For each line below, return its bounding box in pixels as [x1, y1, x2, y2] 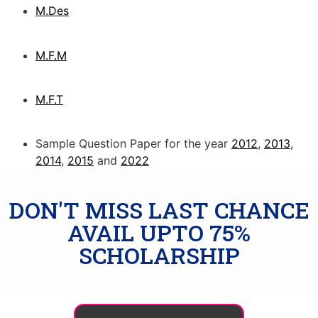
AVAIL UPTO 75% [67, 217, 251, 248]
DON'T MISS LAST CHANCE [9, 194, 309, 226]
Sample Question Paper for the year [35, 136, 231, 151]
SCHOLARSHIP [78, 240, 240, 271]
